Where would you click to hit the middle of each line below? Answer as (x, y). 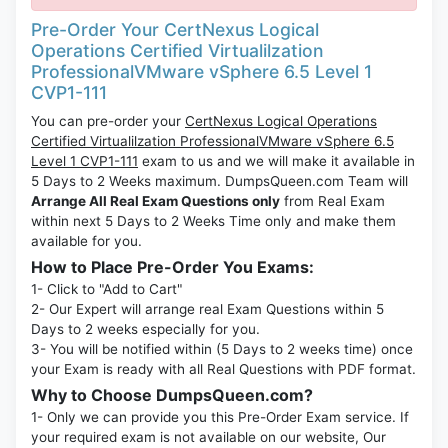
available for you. (86, 241)
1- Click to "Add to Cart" (106, 289)
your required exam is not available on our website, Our (208, 437)
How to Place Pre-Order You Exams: (172, 267)
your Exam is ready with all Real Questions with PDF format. (223, 369)
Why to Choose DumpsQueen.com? (172, 395)
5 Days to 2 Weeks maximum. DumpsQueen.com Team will (219, 181)
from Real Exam (332, 201)
